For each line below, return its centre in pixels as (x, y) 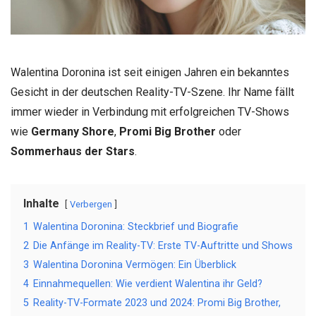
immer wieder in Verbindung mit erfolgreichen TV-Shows (150, 112)
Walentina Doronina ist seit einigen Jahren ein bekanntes (150, 72)
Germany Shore (73, 132)
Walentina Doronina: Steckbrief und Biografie (136, 227)
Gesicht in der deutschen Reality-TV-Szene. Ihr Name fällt (152, 92)
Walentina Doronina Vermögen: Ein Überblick (135, 265)
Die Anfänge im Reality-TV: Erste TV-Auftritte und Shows (163, 246)
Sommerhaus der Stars (73, 151)
